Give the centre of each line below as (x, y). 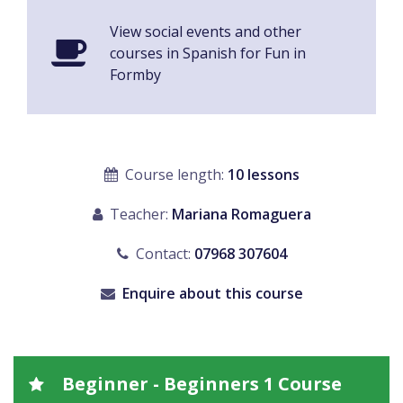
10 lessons (263, 175)
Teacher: (139, 215)
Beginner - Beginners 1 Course (200, 384)
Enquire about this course (212, 294)
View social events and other (206, 32)
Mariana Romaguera (241, 215)
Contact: (163, 254)
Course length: (174, 175)
